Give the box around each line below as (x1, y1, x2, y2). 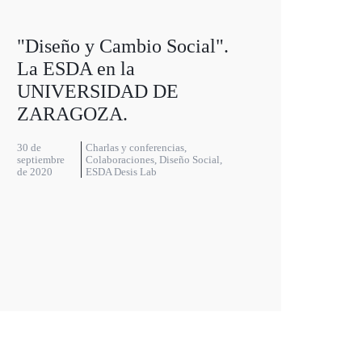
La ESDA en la (16, 58, 135, 80)
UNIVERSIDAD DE (16, 81, 179, 103)
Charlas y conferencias (85, 141, 184, 154)
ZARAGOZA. (16, 103, 128, 125)
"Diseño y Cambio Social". (16, 36, 229, 57)
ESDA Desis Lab (85, 166, 157, 179)
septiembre (16, 154, 65, 166)
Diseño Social (158, 154, 220, 166)
